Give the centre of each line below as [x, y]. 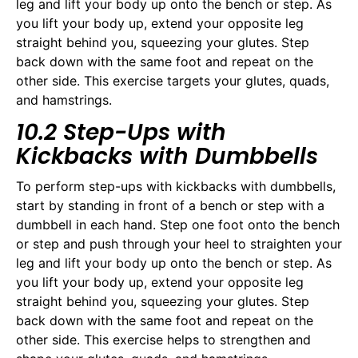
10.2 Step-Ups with [121, 133]
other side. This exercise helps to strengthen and [163, 340]
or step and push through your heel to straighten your [179, 244]
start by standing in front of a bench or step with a [170, 206]
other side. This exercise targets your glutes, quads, [173, 80]
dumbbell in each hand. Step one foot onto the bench [178, 225]
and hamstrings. [64, 99]
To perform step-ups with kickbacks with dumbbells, [176, 187]
